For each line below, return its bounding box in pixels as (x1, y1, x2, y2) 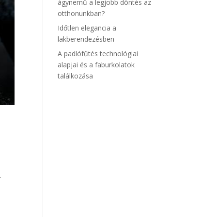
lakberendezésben (58, 34, 115, 44)
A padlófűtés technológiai (58, 49, 139, 58)
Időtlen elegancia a (58, 23, 117, 32)
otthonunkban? (58, 9, 105, 18)
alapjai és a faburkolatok (58, 60, 135, 69)
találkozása (58, 71, 93, 80)
